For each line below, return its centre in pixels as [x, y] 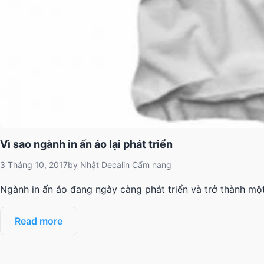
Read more [39, 221]
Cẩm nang [152, 164]
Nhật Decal [102, 164]
